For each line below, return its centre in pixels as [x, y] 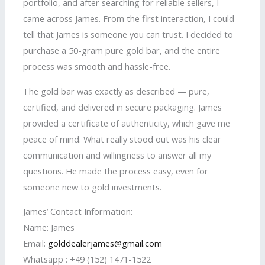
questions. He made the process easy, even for [116, 171]
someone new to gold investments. [93, 187]
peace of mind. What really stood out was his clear [122, 139]
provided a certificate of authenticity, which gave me [127, 123]
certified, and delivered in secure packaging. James [123, 107]
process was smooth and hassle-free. [97, 67]
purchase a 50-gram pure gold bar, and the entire [122, 51]
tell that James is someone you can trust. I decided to [128, 35]
